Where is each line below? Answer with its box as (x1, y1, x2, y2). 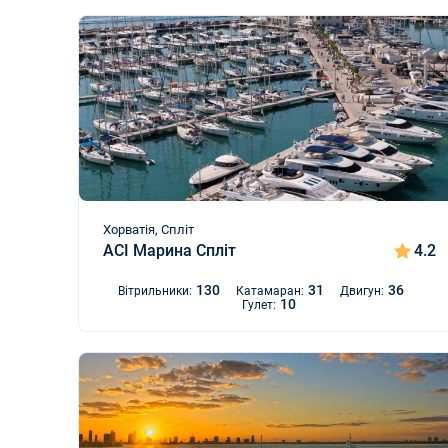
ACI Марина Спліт (103, 241, 236, 260)
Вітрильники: (118, 284, 193, 298)
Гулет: (242, 298, 277, 312)
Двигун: (340, 284, 385, 298)
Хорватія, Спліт (103, 222, 194, 237)
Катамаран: (236, 284, 305, 298)
